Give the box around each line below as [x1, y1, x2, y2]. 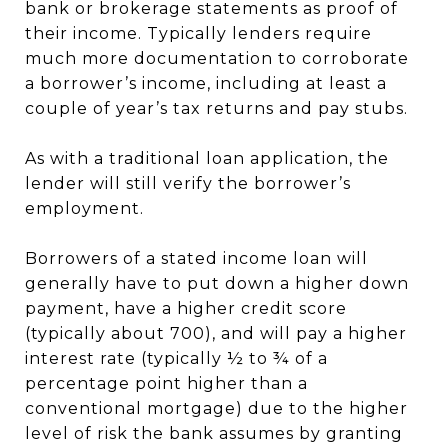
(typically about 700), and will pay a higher [25, 324, 407, 343]
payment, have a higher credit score [25, 299, 347, 318]
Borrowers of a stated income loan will [25, 249, 368, 268]
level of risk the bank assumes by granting [25, 424, 403, 443]
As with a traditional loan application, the [25, 149, 389, 168]
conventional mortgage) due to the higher [25, 399, 408, 418]
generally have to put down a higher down [25, 274, 409, 293]
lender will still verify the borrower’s [25, 174, 351, 193]
